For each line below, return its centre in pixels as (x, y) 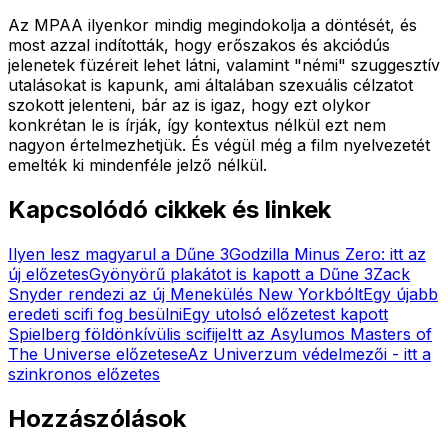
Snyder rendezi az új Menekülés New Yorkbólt (185, 293)
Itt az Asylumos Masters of (329, 333)
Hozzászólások (97, 418)
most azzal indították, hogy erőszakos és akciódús (199, 44)
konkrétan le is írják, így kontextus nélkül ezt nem (197, 124)
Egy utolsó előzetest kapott (285, 313)
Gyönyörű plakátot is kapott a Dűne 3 (231, 273)
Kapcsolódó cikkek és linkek (169, 209)
